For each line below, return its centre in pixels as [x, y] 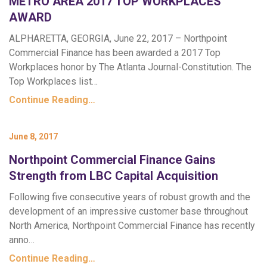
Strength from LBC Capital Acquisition [114, 176]
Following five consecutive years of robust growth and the [130, 197]
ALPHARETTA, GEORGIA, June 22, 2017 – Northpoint [118, 38]
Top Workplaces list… [53, 81]
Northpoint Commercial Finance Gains [112, 160]
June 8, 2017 [33, 136]
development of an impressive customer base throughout [128, 211]
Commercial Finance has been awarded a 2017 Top [115, 53]
